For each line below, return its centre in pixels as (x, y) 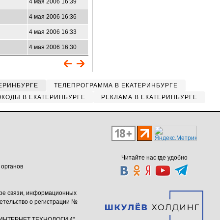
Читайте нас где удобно (154, 158)
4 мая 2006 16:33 (53, 32)
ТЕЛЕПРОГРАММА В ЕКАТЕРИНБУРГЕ (116, 85)
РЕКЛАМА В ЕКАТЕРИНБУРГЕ (149, 97)
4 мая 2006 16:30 (53, 47)
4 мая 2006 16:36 (53, 17)
